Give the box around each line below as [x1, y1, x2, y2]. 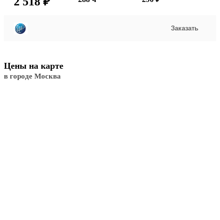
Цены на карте [4, 61, 63, 71]
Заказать [171, 25, 198, 32]
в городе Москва [4, 72, 61, 81]
